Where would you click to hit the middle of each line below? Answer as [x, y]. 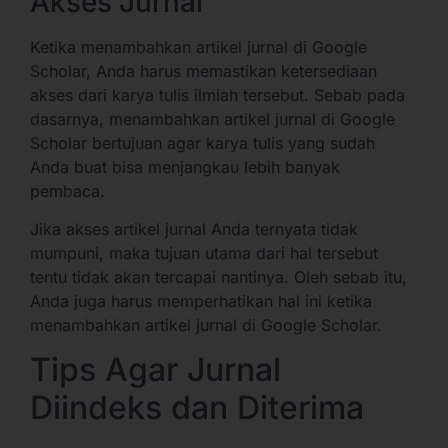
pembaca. [67, 190]
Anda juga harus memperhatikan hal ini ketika [201, 300]
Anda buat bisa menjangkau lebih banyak [185, 166]
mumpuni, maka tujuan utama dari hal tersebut [204, 252]
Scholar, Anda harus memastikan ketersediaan [203, 70]
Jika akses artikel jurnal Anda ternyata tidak [194, 228]
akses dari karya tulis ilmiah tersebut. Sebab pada [217, 94]
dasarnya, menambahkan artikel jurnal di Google [212, 118]
